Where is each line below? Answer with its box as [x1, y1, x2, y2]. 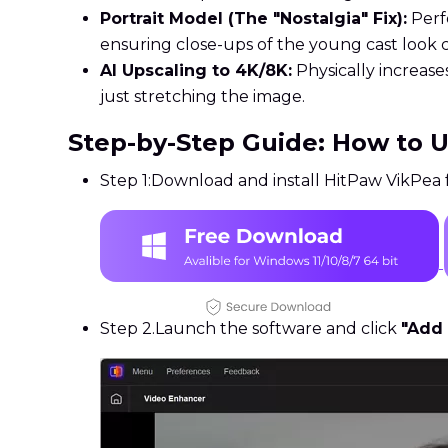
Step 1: [100, 171, 151, 191]
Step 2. [100, 319, 155, 339]
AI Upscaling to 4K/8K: [100, 61, 292, 81]
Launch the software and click [155, 319, 401, 339]
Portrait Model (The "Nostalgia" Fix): [100, 9, 407, 29]
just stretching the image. [100, 87, 305, 107]
